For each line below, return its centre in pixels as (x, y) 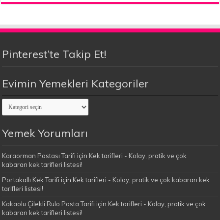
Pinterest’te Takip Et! (54, 54)
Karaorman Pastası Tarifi (39, 156)
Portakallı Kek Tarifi (31, 180)
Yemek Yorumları (45, 133)
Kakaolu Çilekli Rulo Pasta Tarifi (49, 204)
